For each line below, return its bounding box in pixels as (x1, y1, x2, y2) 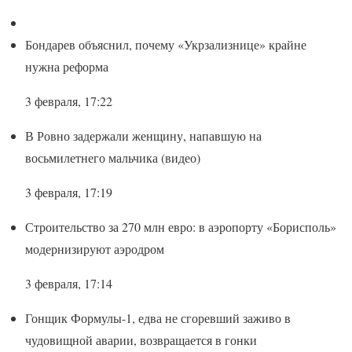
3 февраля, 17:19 (25, 183, 112, 200)
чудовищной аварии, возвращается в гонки (25, 331, 257, 348)
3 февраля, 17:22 (25, 92, 112, 109)
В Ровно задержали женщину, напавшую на (25, 126, 262, 144)
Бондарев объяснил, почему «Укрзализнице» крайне (25, 35, 306, 53)
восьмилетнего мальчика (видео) (25, 148, 200, 166)
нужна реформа (25, 57, 108, 75)
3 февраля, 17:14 (25, 274, 112, 291)
